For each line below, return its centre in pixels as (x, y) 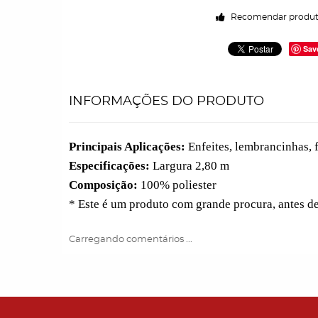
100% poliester (177, 185)
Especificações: (109, 166)
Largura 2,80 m (190, 166)
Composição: (103, 185)
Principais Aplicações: (127, 147)
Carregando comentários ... (131, 240)
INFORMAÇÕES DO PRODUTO (166, 102)
